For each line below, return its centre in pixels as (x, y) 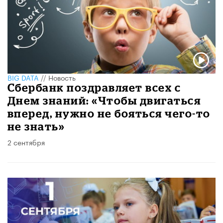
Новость (62, 77)
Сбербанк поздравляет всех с (94, 88)
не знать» (36, 126)
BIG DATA (23, 77)
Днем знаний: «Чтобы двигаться (104, 101)
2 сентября (26, 142)
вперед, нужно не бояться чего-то (109, 113)
